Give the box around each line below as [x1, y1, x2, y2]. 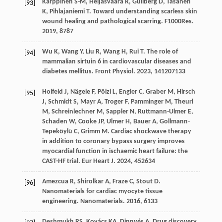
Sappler [106, 108, 128, 116]
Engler [118, 88, 137, 96]
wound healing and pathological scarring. [42, 18, 165, 26]
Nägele [70, 88, 90, 96]
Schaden [42, 118, 67, 126]
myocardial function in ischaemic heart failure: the [42, 148, 188, 156]
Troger [104, 98, 123, 106]
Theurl [174, 98, 193, 106]
